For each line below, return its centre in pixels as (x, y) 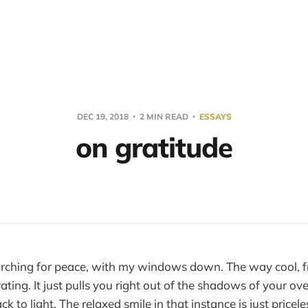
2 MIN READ (164, 117)
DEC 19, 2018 (103, 117)
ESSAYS (215, 117)
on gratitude (154, 147)
